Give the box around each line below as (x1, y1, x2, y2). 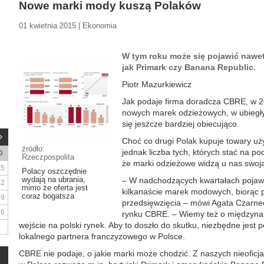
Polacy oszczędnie (22, 167, 87, 176)
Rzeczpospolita (22, 153, 74, 161)
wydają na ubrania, (22, 175, 85, 184)
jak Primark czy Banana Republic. (122, 62, 256, 72)
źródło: (22, 144, 45, 153)
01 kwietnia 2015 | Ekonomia (19, 21, 117, 30)
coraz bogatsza (22, 192, 74, 200)
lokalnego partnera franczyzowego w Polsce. (19, 232, 185, 241)
